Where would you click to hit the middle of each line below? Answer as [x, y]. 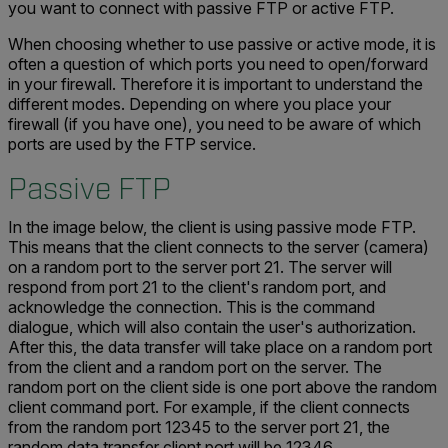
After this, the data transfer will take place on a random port [220, 347]
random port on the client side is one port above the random [222, 387]
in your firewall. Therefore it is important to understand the [215, 84]
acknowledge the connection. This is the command [191, 307]
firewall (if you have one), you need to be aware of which [214, 124]
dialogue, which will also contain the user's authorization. [212, 327]
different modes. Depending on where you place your [199, 104]
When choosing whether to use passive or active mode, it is [222, 44]
